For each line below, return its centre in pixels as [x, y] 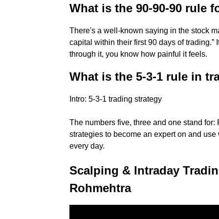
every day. [87, 146]
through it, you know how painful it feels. [138, 54]
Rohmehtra [100, 188]
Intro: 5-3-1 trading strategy [116, 99]
